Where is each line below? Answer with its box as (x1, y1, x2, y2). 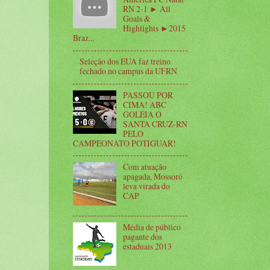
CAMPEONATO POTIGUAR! (73, 137, 176, 149)
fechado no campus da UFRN (79, 65, 177, 77)
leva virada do (122, 180, 170, 192)
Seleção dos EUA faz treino (79, 55, 171, 67)
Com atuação (122, 160, 166, 172)
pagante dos (122, 230, 162, 242)
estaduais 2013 (122, 240, 172, 252)
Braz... (73, 32, 94, 44)
